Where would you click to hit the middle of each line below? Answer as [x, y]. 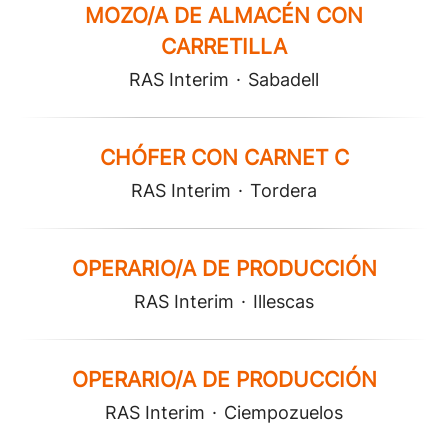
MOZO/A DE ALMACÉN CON [224, 15]
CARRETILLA [224, 46]
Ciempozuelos [283, 412]
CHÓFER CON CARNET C [224, 157]
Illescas [283, 301]
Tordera [283, 190]
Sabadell [283, 79]
